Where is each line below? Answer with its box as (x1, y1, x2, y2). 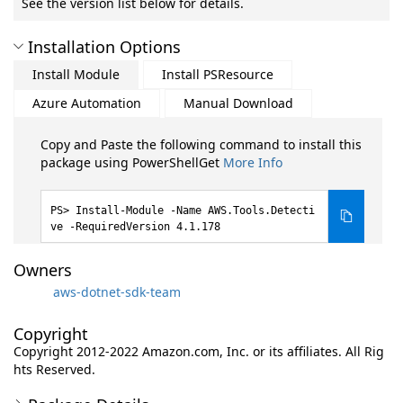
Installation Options (28, 36, 181, 58)
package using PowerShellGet (40, 154, 223, 171)
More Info (223, 154, 282, 171)
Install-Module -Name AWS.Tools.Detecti (76, 204, 315, 217)
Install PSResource (162, 66, 273, 83)
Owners (13, 259, 72, 281)
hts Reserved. (13, 361, 95, 378)
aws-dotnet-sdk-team (53, 282, 181, 300)
